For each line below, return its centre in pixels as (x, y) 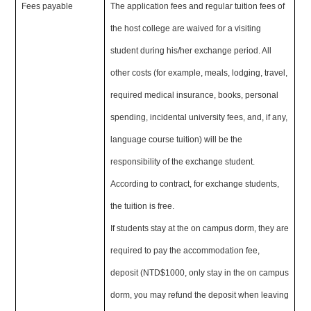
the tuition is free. (144, 206)
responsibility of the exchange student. (183, 162)
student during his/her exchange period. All (191, 51)
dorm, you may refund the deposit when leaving (200, 295)
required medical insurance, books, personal (195, 95)
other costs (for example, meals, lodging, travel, (199, 73)
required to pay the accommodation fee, (185, 251)
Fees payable (48, 6)
